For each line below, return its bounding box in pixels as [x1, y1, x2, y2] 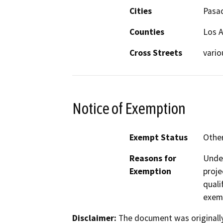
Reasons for [129, 153, 176, 164]
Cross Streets [129, 47, 182, 58]
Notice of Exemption [72, 99, 186, 117]
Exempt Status [129, 132, 188, 143]
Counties [129, 26, 164, 37]
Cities [129, 5, 152, 16]
